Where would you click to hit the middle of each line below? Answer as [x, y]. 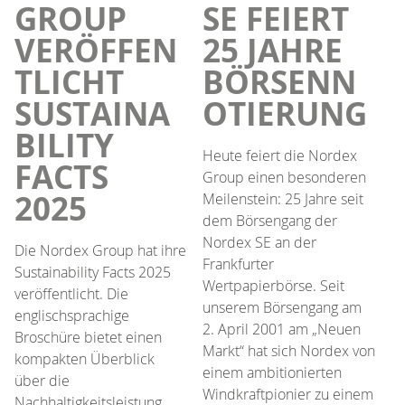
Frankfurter [238, 264]
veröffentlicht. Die [71, 293]
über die [42, 380]
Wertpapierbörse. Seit [273, 285]
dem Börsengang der [270, 220]
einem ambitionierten [272, 372]
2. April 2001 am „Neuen [282, 329]
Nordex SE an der [259, 242]
